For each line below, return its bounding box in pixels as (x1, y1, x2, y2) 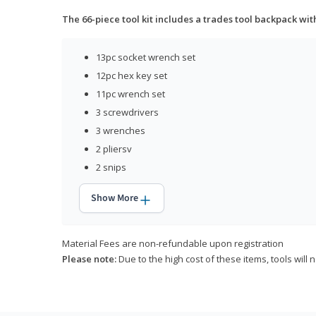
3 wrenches (96, 124, 145, 138)
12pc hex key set (96, 69, 167, 83)
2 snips (96, 161, 126, 174)
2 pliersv (96, 142, 132, 156)
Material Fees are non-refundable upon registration (62, 237, 284, 250)
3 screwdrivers (96, 106, 159, 119)
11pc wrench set (96, 87, 165, 101)
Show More (91, 191, 138, 206)
